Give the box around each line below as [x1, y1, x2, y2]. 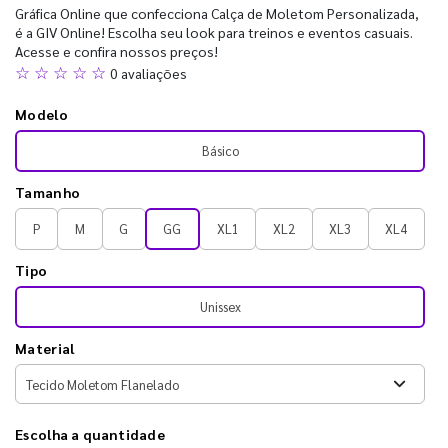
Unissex [199, 298, 241, 315]
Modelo [15, 105, 68, 123]
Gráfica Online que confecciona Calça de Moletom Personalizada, [15, 4, 419, 22]
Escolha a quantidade [15, 425, 165, 443]
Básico [201, 142, 239, 159]
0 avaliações [110, 64, 187, 82]
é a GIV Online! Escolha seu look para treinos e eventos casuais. [15, 23, 413, 41]
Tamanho [15, 183, 81, 201]
